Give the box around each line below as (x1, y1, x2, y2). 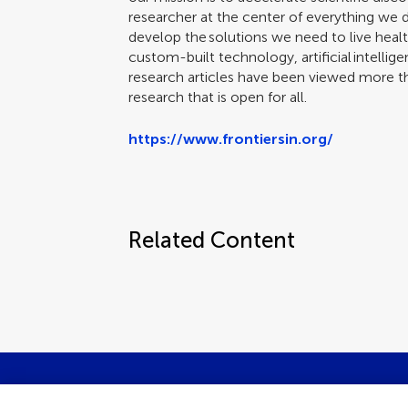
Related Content (128, 227, 296, 253)
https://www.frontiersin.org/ (128, 130, 334, 148)
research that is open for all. (128, 88, 313, 106)
